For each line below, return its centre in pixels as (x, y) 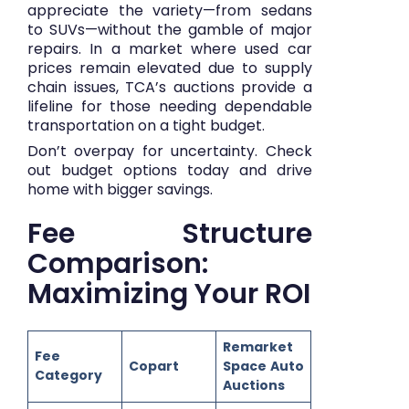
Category (68, 375)
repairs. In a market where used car (170, 48)
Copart (154, 366)
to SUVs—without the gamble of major (170, 29)
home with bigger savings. (120, 189)
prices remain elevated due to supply (170, 68)
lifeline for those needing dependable (170, 106)
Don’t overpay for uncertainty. (147, 151)
